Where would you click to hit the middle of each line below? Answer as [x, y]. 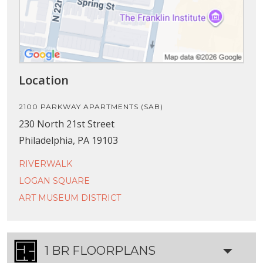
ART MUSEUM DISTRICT [70, 198]
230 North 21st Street [67, 124]
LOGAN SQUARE [54, 181]
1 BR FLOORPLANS [100, 250]
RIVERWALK [45, 163]
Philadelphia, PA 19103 [68, 140]
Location [44, 80]
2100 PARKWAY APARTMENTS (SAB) [91, 106]
